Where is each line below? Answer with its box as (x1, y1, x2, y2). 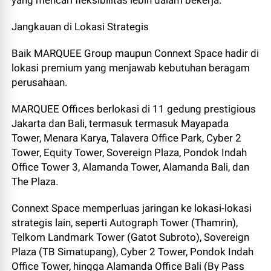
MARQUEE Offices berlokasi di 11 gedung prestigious (11, 103, 256, 115)
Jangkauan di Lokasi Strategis (11, 21, 149, 33)
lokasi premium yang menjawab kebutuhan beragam (11, 62, 250, 74)
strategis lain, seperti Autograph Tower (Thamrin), (11, 217, 238, 229)
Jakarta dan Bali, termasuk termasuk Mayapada (11, 117, 229, 129)
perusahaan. (11, 76, 68, 88)
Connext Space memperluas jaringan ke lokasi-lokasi (11, 202, 252, 214)
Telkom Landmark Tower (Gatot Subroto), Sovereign (11, 231, 250, 243)
